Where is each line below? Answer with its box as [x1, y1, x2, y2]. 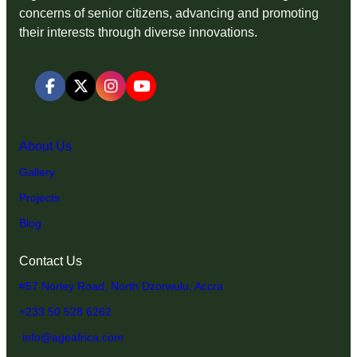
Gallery [19, 166, 55, 179]
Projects [19, 190, 60, 204]
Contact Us [19, 253, 82, 268]
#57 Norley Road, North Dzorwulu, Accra [19, 280, 223, 293]
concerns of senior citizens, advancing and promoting [19, 6, 319, 21]
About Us [19, 139, 72, 154]
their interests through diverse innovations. [19, 25, 257, 40]
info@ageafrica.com [19, 330, 124, 343]
